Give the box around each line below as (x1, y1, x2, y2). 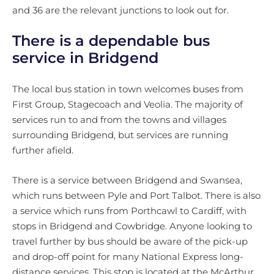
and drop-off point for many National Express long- (12, 251, 243, 262)
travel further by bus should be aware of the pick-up (12, 235, 248, 247)
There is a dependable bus (12, 32, 210, 50)
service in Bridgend (12, 49, 158, 67)
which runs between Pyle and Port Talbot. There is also (12, 190, 261, 201)
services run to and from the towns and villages (12, 114, 226, 125)
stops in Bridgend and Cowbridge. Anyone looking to (12, 220, 252, 232)
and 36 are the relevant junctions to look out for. (12, 4, 229, 16)
